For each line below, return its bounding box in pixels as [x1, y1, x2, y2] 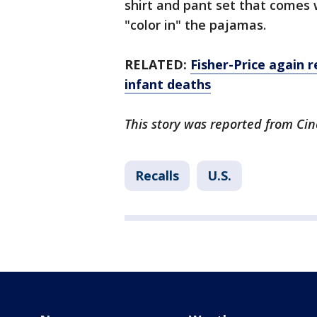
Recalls [135, 167, 179, 185]
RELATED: [125, 56, 187, 74]
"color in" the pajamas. [125, 16, 266, 34]
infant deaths [125, 76, 211, 93]
